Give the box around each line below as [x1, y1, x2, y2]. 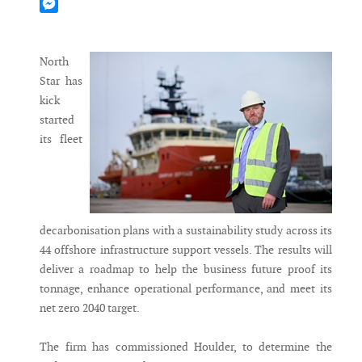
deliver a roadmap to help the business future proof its [40, 262, 332, 277]
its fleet [40, 132, 82, 147]
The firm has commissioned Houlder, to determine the [40, 339, 332, 355]
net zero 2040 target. [40, 301, 141, 316]
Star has [40, 74, 82, 89]
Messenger [40, 15, 92, 30]
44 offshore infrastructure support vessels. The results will [40, 242, 332, 258]
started [40, 112, 74, 128]
